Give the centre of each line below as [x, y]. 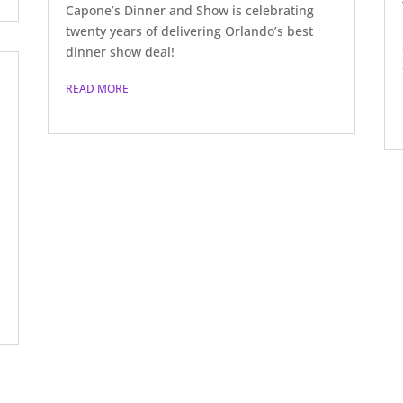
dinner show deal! [121, 51]
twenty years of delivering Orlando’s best [190, 31]
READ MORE [98, 88]
